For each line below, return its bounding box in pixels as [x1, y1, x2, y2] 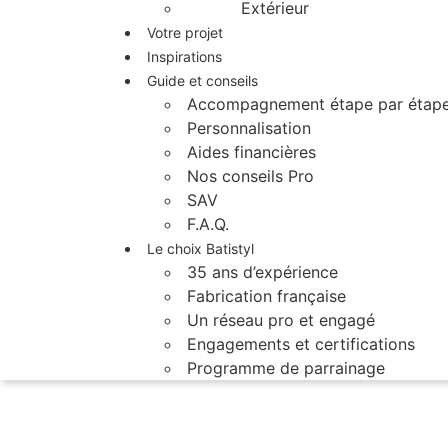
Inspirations [147, 48, 222, 65]
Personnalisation [187, 118, 311, 138]
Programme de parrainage [187, 358, 385, 378]
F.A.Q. [187, 214, 229, 234]
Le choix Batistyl [147, 240, 254, 257]
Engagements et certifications [187, 334, 415, 354]
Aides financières [187, 142, 316, 162]
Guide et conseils [147, 72, 258, 89]
